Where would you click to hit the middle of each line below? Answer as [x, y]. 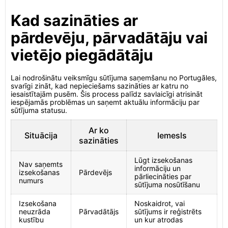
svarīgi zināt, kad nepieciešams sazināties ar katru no [99, 86]
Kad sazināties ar [74, 20]
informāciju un [158, 168]
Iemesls [172, 135]
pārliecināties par [163, 176]
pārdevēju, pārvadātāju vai [109, 38]
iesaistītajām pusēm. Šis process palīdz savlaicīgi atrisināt [107, 94]
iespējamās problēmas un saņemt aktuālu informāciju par [105, 102]
